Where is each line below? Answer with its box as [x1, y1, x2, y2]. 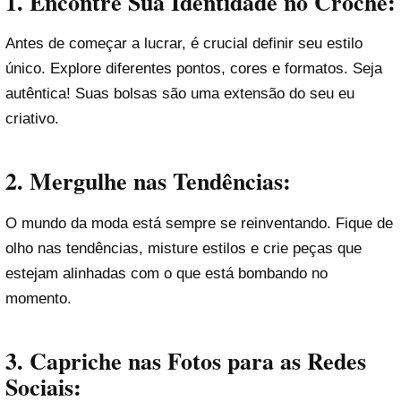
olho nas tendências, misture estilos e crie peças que [5, 239, 362, 257]
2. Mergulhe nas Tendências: [5, 164, 291, 199]
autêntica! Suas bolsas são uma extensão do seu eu [5, 84, 354, 102]
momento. [5, 289, 72, 307]
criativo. [5, 109, 59, 127]
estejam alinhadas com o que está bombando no [5, 264, 328, 282]
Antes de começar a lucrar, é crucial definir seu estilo [5, 34, 363, 52]
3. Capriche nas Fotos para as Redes [5, 344, 366, 379]
